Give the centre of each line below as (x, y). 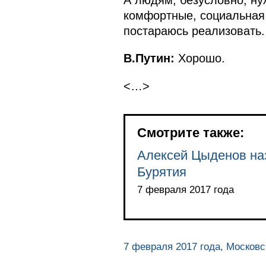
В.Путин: (149, 58)
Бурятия (161, 172)
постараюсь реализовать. (194, 31)
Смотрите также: (190, 132)
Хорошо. (199, 58)
